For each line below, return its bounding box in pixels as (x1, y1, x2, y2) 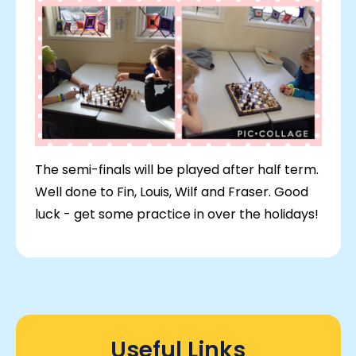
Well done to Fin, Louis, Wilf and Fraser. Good (34, 183, 308, 202)
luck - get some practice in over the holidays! (34, 205, 319, 224)
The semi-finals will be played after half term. (34, 161, 319, 180)
